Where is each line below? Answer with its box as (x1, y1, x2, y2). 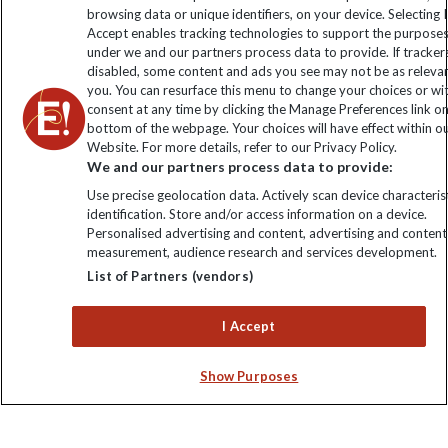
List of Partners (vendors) (87, 268, 253, 284)
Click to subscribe (142, 77, 306, 96)
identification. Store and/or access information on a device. (87, 206, 428, 222)
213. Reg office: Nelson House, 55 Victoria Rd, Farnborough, (38, 305, 410, 323)
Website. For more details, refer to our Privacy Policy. (87, 139, 398, 155)
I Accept (222, 318, 276, 334)
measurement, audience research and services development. (87, 244, 438, 260)
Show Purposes (199, 368, 299, 384)
